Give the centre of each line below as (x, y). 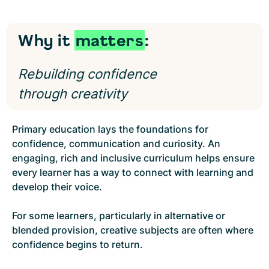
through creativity (73, 93)
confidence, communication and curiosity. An (116, 143)
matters (109, 40)
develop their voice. (57, 186)
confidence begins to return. (77, 244)
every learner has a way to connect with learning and (133, 172)
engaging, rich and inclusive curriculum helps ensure (133, 158)
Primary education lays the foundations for (110, 129)
